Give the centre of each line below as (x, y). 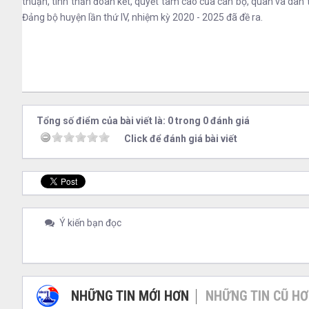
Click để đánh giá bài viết (181, 138)
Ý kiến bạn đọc (89, 222)
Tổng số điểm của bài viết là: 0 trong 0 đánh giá (143, 120)
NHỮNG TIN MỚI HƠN (130, 296)
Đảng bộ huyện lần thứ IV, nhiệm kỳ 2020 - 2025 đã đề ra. (142, 17)
